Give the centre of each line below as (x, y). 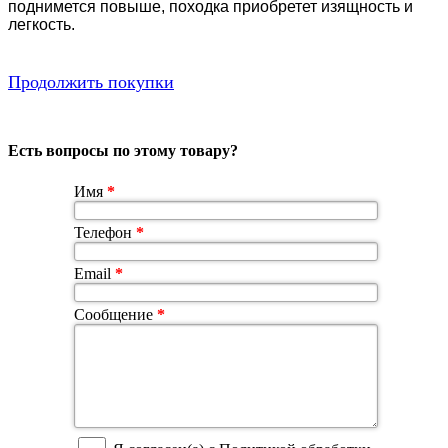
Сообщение (115, 315)
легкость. (41, 24)
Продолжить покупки (91, 81)
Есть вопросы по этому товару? (123, 151)
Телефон (105, 233)
